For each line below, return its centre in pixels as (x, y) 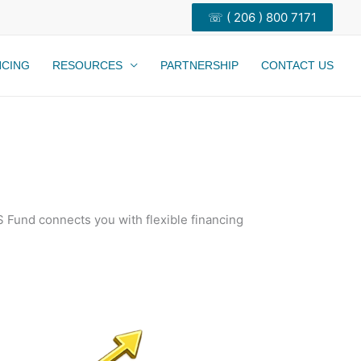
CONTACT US (297, 65)
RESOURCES (87, 65)
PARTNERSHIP (199, 65)
